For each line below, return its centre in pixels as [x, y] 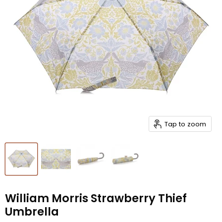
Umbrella [32, 212]
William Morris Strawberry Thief [96, 198]
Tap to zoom [185, 124]
